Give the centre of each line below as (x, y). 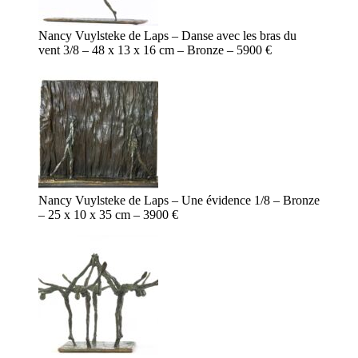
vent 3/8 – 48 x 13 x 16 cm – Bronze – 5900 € (155, 50)
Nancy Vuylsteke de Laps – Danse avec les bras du (167, 36)
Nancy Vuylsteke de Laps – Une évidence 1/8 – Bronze (179, 201)
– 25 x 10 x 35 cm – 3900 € (108, 215)
